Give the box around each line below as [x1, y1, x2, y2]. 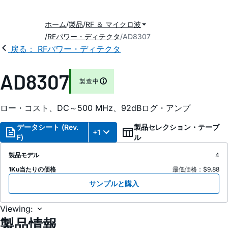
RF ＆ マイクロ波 [85, 20, 141, 28]
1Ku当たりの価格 [9, 165, 56, 173]
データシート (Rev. [17, 123, 78, 131]
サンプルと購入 [89, 179, 139, 188]
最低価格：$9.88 [173, 165, 219, 173]
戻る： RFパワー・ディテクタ [11, 44, 121, 54]
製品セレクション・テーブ [133, 123, 219, 131]
